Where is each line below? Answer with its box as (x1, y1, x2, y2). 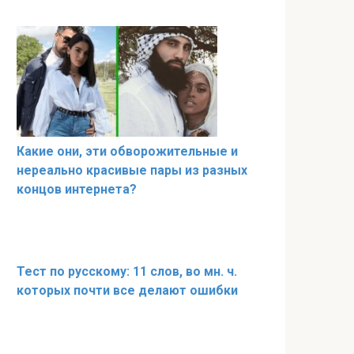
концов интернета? (17, 181, 137, 197)
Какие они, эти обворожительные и (17, 143, 238, 159)
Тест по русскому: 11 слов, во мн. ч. (17, 263, 237, 279)
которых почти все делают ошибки (17, 282, 238, 298)
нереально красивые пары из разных (17, 162, 247, 178)
